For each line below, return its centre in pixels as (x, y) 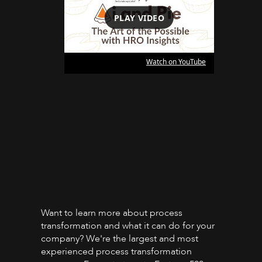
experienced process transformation (116, 251)
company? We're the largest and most (120, 238)
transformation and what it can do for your (128, 225)
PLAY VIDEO (139, 18)
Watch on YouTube (176, 61)
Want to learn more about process (112, 213)
